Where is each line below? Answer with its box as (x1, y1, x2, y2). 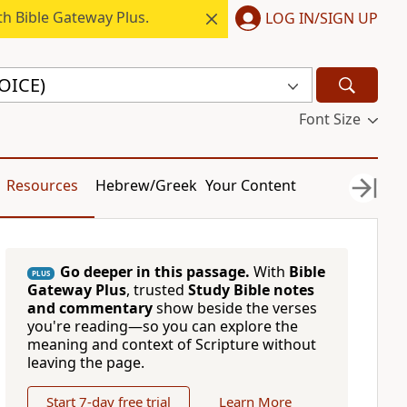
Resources (5, 175, 78, 195)
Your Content (205, 175, 297, 195)
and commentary (26, 298, 153, 318)
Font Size (298, 109, 361, 129)
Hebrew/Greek (95, 175, 198, 195)
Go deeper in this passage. (59, 262, 250, 282)
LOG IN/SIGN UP (265, 7, 378, 28)
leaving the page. (26, 352, 144, 372)
